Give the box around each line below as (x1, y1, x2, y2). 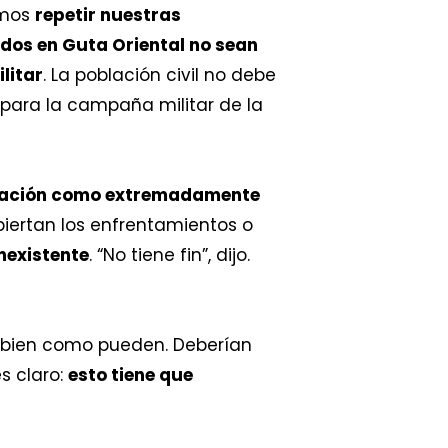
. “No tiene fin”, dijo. (89, 242, 250, 267)
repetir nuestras (35, 2, 181, 27)
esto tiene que (68, 362, 193, 387)
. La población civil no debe (43, 62, 276, 87)
